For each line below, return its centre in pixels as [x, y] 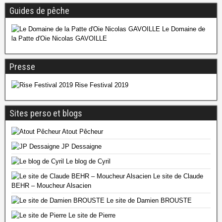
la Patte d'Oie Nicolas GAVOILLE [59, 39]
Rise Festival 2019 [101, 85]
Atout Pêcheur [82, 132]
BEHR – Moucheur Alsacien [51, 186]
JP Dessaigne [81, 147]
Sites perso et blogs [46, 113]
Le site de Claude [177, 176]
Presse [22, 67]
